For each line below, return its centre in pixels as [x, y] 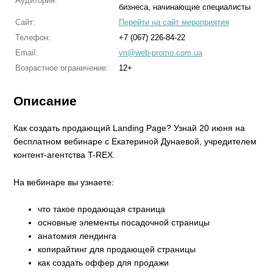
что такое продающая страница [102, 209]
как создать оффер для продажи [104, 263]
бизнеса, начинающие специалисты [184, 7]
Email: [26, 53]
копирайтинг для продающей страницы [117, 250]
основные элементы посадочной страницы [124, 223]
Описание [45, 101]
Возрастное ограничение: [62, 68]
